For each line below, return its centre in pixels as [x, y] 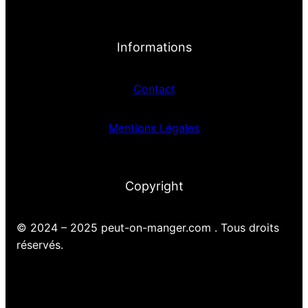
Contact [154, 89]
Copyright [154, 186]
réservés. [40, 245]
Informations [154, 47]
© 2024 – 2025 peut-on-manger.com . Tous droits [148, 228]
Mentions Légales [154, 128]
